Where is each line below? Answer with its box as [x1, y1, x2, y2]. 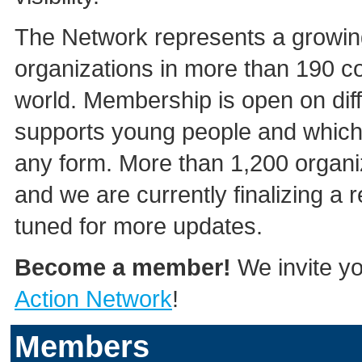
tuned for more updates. [15, 213, 263, 239]
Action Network [15, 286, 172, 312]
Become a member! [15, 255, 231, 280]
